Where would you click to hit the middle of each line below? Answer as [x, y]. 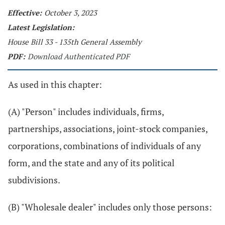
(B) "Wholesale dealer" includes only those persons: [110, 207]
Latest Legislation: [41, 27]
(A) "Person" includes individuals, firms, [86, 111]
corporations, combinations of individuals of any [104, 146]
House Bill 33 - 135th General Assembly [75, 42]
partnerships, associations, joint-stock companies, [108, 129]
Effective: [25, 13]
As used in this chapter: [55, 84]
